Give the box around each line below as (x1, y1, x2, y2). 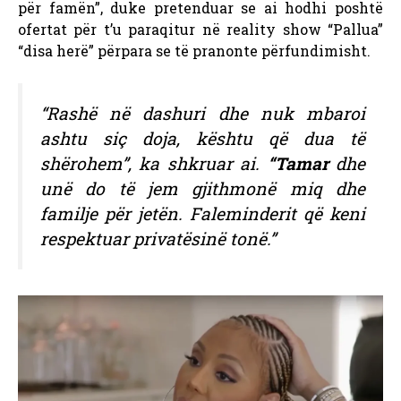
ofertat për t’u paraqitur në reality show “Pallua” (18, 20, 383, 39)
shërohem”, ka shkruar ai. (40, 152, 268, 175)
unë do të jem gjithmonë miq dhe (40, 177, 365, 200)
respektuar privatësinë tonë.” (40, 227, 276, 251)
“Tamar (267, 152, 337, 175)
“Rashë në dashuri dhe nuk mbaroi (40, 102, 365, 125)
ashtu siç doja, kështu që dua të (40, 127, 365, 150)
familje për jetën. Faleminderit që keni (40, 202, 365, 226)
